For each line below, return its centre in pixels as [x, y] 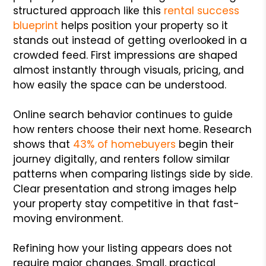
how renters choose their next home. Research [133, 129]
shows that [42, 144]
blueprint [36, 25]
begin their [205, 144]
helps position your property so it [143, 25]
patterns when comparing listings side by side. [133, 174]
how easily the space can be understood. [120, 85]
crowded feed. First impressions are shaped [126, 55]
